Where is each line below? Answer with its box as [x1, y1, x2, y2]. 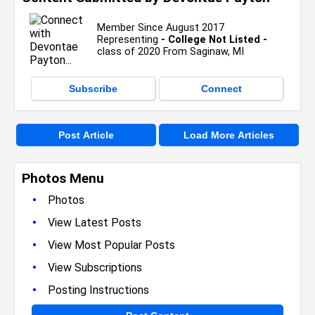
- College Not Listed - [161, 34, 267, 46]
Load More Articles [184, 129, 274, 141]
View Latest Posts [48, 216, 141, 229]
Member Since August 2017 [97, 22, 224, 34]
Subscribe [69, 83, 117, 94]
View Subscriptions [48, 261, 142, 274]
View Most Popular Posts [48, 238, 175, 252]
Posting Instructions [48, 283, 149, 297]
